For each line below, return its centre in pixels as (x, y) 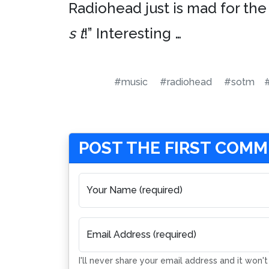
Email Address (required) (141, 234)
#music (131, 82)
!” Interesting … (133, 33)
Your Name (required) (134, 190)
